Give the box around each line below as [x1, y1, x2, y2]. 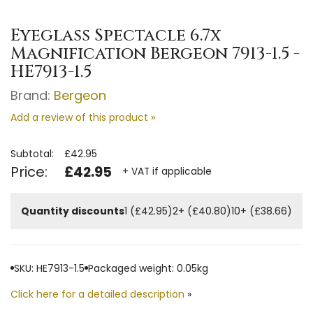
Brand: [10, 86, 54, 104]
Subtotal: [10, 146, 54, 161]
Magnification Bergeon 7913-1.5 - [10, 42, 300, 65]
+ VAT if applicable [122, 165, 212, 179]
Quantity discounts [21, 203, 124, 218]
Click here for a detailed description [10, 286, 184, 301]
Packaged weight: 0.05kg [88, 261, 208, 275]
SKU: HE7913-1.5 [14, 261, 85, 275]
